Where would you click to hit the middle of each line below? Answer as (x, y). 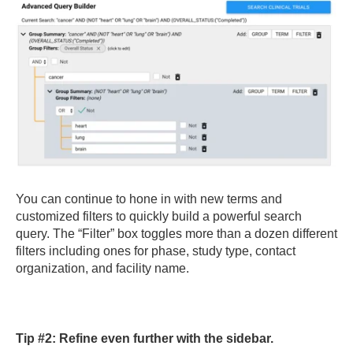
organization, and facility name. (102, 268)
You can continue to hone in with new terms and (149, 199)
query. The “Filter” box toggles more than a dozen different (176, 233)
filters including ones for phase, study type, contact (156, 251)
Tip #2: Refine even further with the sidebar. (145, 338)
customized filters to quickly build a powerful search (159, 216)
